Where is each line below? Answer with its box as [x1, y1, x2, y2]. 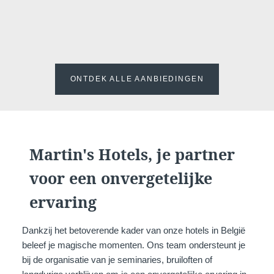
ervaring [29, 191, 97, 213]
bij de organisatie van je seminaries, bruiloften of [21, 254, 212, 265]
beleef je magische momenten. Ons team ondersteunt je [21, 240, 245, 251]
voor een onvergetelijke [29, 168, 213, 189]
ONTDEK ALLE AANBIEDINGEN [70, 74, 204, 83]
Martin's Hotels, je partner [29, 144, 235, 165]
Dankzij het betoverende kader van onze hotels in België [21, 225, 245, 236]
